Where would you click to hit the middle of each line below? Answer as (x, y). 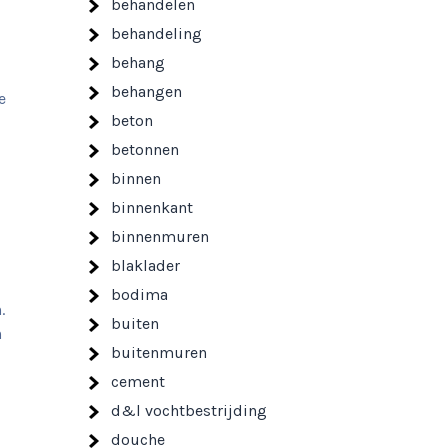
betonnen (145, 149)
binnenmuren (160, 236)
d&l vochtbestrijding (189, 410)
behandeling (156, 33)
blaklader (145, 265)
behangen (146, 91)
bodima (139, 294)
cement (138, 381)
